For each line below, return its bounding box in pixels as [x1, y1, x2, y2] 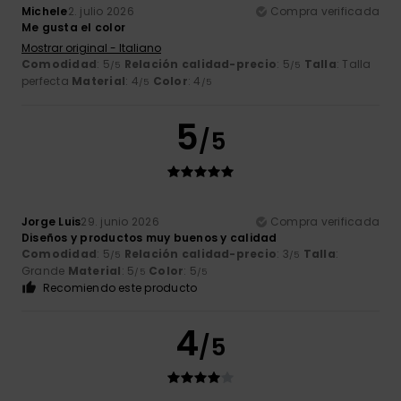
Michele [21, 4, 68, 20]
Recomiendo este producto [42, 280, 198, 296]
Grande [21, 263, 68, 279]
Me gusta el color [21, 20, 126, 36]
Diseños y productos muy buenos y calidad [21, 230, 277, 246]
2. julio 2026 [67, 4, 134, 20]
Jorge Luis [21, 214, 81, 230]
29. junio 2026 [81, 214, 159, 230]
